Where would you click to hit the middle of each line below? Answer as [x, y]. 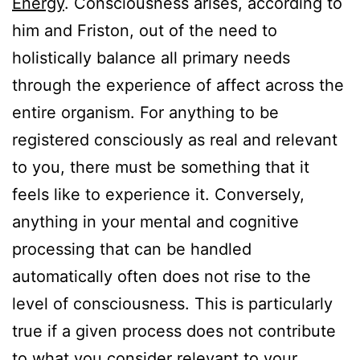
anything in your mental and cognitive [155, 221]
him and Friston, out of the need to [145, 30]
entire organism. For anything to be [145, 112]
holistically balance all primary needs [151, 57]
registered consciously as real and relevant [175, 139]
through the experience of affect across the [178, 85]
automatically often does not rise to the [162, 276]
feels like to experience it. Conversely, [158, 194]
